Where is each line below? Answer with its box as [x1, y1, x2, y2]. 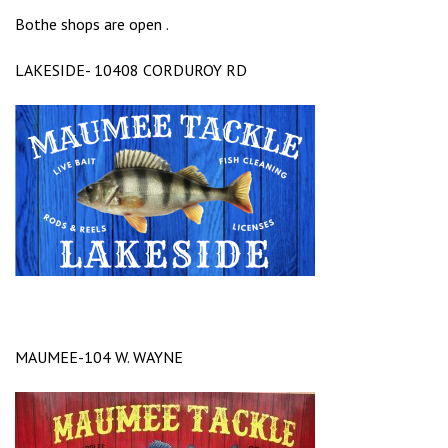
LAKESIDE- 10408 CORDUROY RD [15, 60, 247, 81]
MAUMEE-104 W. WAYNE [15, 347, 183, 368]
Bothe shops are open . [15, 14, 169, 35]
